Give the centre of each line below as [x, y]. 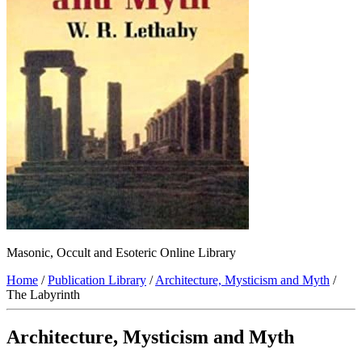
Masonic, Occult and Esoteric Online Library [121, 253]
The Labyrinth [43, 295]
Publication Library [97, 280]
